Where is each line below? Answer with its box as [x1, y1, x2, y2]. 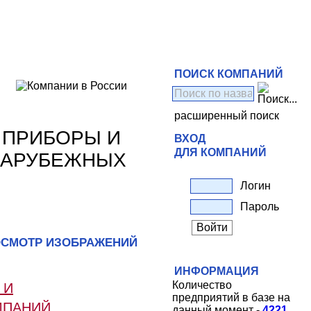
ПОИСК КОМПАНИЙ [174, 68, 283, 80]
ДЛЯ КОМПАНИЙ [174, 146, 267, 158]
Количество [172, 279, 232, 291]
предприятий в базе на [172, 292, 290, 303]
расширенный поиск [174, 110, 279, 121]
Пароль [240, 201, 279, 212]
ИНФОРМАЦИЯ [174, 265, 259, 277]
